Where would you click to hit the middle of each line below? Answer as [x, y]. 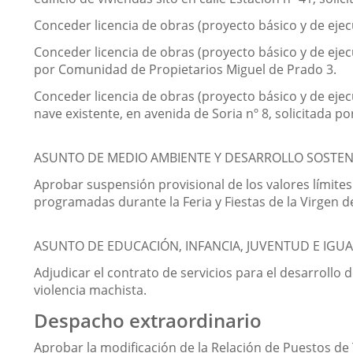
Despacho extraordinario [148, 321]
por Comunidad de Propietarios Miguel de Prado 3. [185, 69]
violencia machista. [90, 290]
